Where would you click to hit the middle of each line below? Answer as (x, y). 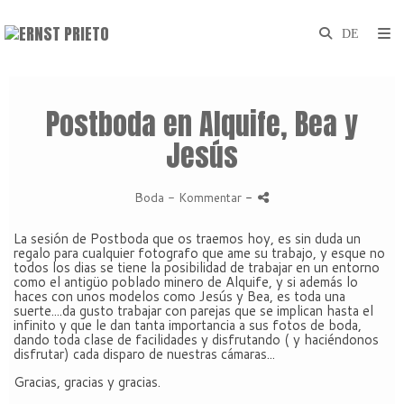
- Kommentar (206, 197)
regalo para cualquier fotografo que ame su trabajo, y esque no (199, 253)
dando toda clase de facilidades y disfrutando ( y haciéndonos (196, 340)
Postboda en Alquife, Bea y (202, 124)
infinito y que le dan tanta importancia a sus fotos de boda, (188, 325)
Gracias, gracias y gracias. (87, 382)
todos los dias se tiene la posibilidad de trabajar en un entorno (197, 267)
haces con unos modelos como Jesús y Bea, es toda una (179, 296)
